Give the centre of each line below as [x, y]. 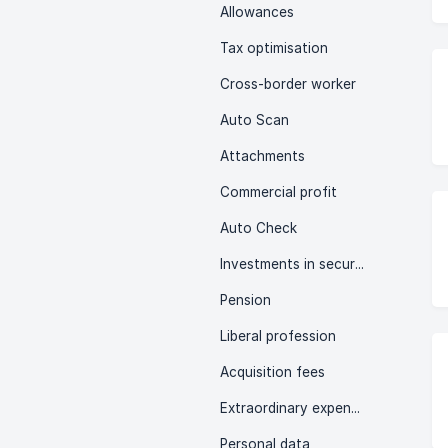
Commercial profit [278, 192]
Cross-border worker [288, 84]
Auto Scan [254, 120]
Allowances [257, 12]
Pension [245, 300]
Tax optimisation [274, 48]
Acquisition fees [272, 372]
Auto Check [258, 228]
